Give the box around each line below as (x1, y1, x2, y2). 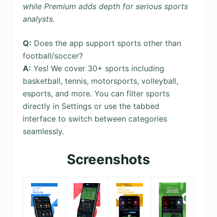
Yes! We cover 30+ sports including (31, 63, 164, 73)
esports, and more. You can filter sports (22, 88, 170, 98)
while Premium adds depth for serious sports (22, 1, 188, 11)
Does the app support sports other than (31, 38, 181, 48)
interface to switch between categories (22, 113, 167, 124)
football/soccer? (22, 50, 83, 61)
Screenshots (66, 151, 150, 168)
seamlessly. (22, 126, 64, 136)
